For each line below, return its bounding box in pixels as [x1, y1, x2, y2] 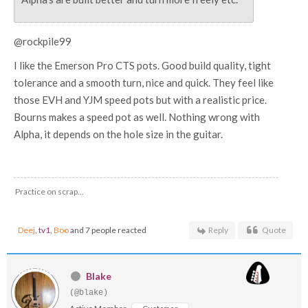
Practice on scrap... [15, 186, 84, 197]
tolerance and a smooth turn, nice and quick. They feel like [14, 76, 274, 89]
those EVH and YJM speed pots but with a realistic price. [14, 93, 267, 106]
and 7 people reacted [69, 225, 146, 235]
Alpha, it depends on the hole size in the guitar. [14, 128, 223, 140]
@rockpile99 [14, 35, 71, 47]
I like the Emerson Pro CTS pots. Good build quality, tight [14, 59, 271, 71]
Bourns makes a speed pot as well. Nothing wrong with [14, 111, 260, 123]
